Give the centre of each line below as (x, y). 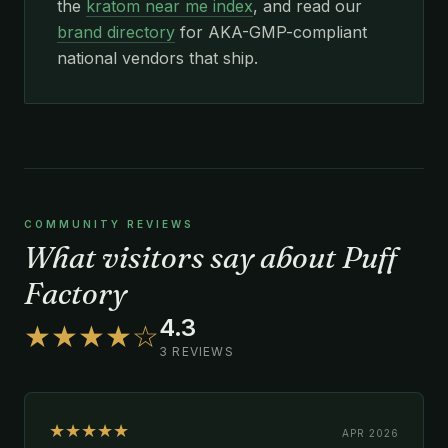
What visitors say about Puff (210, 257)
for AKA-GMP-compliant (271, 31)
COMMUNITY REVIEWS (109, 223)
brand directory (116, 31)
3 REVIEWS (196, 351)
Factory (75, 293)
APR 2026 (370, 432)
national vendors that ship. (157, 57)
